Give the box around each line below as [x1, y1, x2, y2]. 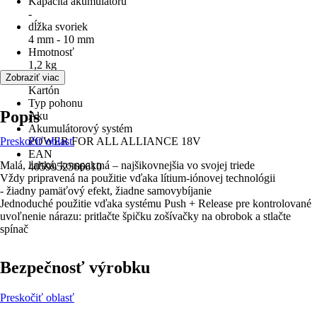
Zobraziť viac [6, 72, 59, 83]
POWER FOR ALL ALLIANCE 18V [28, 135, 201, 147]
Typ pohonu [28, 97, 83, 109]
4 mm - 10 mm [28, 33, 94, 45]
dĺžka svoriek [28, 21, 88, 33]
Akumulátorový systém [28, 122, 132, 134]
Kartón [28, 84, 59, 96]
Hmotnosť [28, 46, 74, 58]
